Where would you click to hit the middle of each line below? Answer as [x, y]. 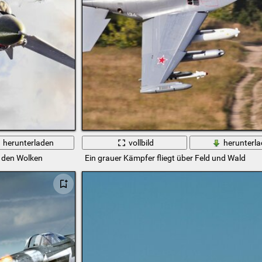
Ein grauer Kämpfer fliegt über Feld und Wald [165, 158]
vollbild [142, 142]
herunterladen [29, 142]
